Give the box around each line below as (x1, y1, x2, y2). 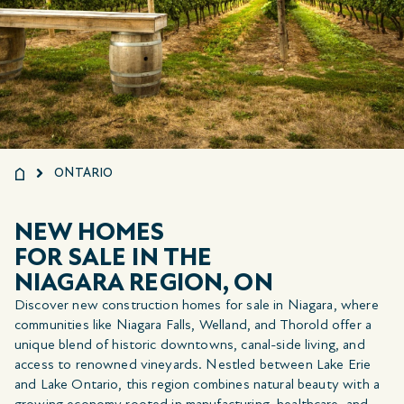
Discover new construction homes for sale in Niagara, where (14, 295, 379, 314)
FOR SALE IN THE (14, 241, 213, 272)
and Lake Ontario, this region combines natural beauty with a (14, 374, 380, 393)
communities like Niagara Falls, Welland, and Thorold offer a (14, 315, 372, 334)
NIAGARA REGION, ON (14, 266, 273, 298)
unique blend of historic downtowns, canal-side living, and (14, 335, 365, 353)
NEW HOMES (14, 216, 165, 247)
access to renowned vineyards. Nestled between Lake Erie (14, 354, 372, 373)
